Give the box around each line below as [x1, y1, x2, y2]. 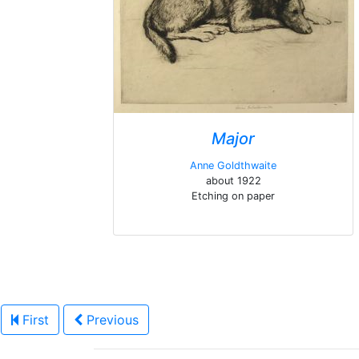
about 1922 [205, 175, 261, 187]
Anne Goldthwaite [190, 159, 276, 171]
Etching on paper [192, 190, 275, 202]
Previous [87, 312, 139, 328]
